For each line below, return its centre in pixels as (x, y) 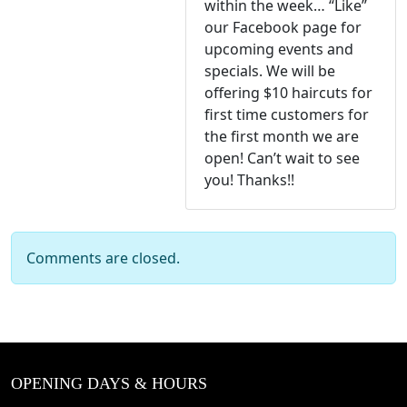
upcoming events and (279, 50)
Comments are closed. (103, 258)
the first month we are (282, 137)
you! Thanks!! (249, 180)
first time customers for (287, 115)
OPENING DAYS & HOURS (109, 384)
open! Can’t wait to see (282, 159)
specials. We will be (270, 71)
